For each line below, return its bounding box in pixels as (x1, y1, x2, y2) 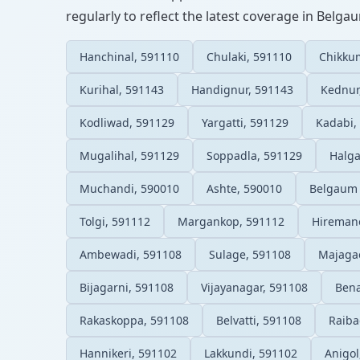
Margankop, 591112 (178, 213, 284, 229)
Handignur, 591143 (191, 81, 293, 97)
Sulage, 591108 (209, 246, 291, 262)
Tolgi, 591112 (80, 213, 150, 229)
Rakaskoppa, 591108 (80, 312, 189, 328)
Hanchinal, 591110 (80, 48, 179, 64)
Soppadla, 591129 (207, 147, 302, 163)
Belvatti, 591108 (216, 312, 301, 328)
